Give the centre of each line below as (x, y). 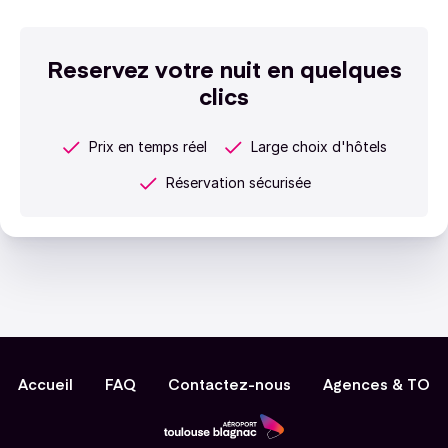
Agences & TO (376, 383)
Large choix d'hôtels (319, 146)
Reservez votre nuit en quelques (224, 68)
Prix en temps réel (148, 146)
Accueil (45, 383)
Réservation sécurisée (238, 182)
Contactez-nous (229, 383)
